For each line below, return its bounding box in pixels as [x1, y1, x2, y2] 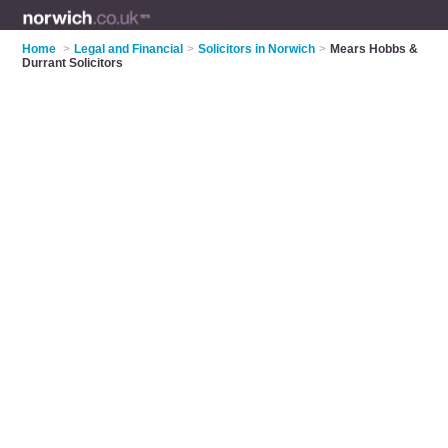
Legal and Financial [74, 42, 184, 56]
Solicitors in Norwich [198, 42, 316, 56]
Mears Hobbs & [330, 42, 419, 56]
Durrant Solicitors [22, 56, 124, 70]
